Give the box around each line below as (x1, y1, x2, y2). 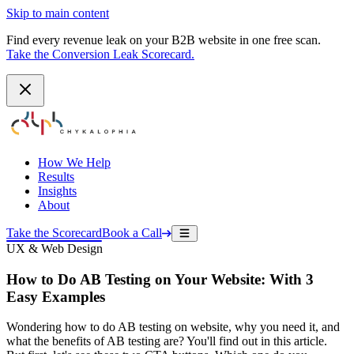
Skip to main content (6, 6, 109, 20)
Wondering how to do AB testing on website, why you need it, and (6, 320, 340, 334)
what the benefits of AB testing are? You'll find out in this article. (6, 334, 327, 348)
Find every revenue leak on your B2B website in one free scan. (6, 33, 321, 47)
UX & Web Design (6, 242, 103, 255)
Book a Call (102, 226, 162, 239)
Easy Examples (6, 288, 105, 305)
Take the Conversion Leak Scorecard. (6, 47, 194, 61)
